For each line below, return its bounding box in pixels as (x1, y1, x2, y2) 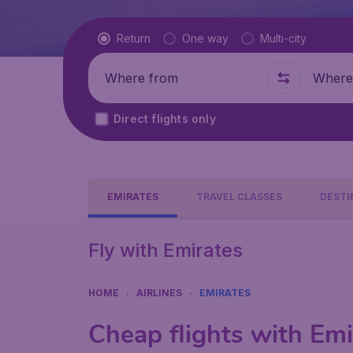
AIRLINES (136, 287, 182, 299)
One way (182, 32, 229, 45)
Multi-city (260, 32, 307, 45)
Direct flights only (113, 112, 216, 125)
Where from (95, 70, 168, 86)
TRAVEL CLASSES (196, 191, 282, 203)
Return (117, 32, 150, 45)
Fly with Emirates (88, 239, 243, 262)
